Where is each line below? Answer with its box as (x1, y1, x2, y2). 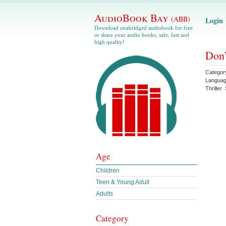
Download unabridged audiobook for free (94, 25, 193, 31)
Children (96, 167, 120, 174)
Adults (96, 190, 113, 197)
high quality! (94, 39, 125, 45)
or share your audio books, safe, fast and (94, 32, 189, 38)
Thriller (205, 85, 222, 91)
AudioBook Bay (94, 11, 171, 25)
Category (96, 212, 129, 224)
